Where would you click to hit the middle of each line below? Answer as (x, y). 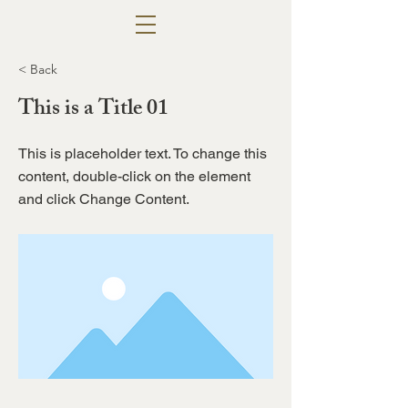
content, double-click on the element (134, 176)
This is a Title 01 (93, 110)
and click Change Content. (104, 199)
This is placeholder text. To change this (143, 153)
